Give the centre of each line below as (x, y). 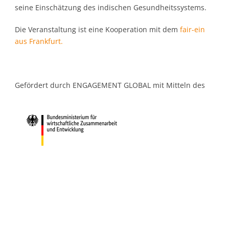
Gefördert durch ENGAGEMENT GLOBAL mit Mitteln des (110, 85)
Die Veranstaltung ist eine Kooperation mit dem (97, 30)
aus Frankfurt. (39, 41)
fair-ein (192, 30)
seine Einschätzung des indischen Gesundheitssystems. (111, 8)
